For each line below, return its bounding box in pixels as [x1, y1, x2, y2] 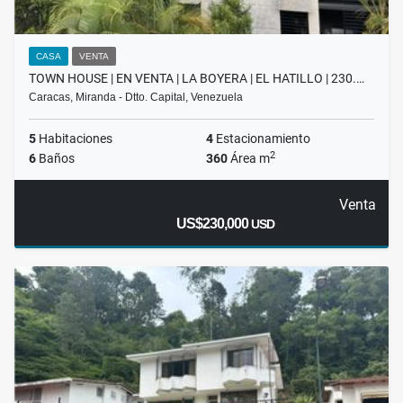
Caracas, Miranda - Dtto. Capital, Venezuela [29, 91, 243, 104]
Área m [228, 151, 270, 166]
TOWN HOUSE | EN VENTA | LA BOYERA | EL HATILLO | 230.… [29, 71, 364, 86]
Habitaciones [36, 131, 112, 147]
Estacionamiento [213, 131, 310, 147]
